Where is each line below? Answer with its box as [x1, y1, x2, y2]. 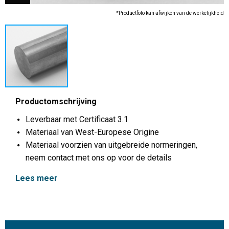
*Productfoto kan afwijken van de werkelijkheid [116, 10, 224, 16]
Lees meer [15, 173, 58, 183]
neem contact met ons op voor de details [26, 153, 172, 163]
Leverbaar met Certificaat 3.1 [26, 114, 128, 124]
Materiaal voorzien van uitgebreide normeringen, [26, 140, 197, 150]
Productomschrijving [15, 97, 97, 106]
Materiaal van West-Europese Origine [26, 127, 159, 137]
